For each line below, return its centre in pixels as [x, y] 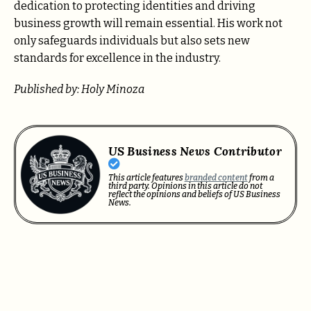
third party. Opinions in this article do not [185, 186]
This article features [146, 177]
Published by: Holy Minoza [79, 89]
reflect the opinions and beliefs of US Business [194, 194]
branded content [216, 177]
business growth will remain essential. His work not [148, 24]
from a [261, 177]
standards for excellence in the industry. [117, 58]
